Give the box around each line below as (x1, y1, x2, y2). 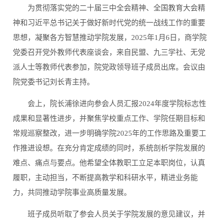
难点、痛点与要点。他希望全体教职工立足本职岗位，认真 (13, 159, 206, 167)
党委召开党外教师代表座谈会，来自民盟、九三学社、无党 (13, 48, 206, 57)
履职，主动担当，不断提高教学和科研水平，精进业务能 (13, 174, 198, 182)
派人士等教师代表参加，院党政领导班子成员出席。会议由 (13, 63, 206, 72)
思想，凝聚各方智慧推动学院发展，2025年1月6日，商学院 (13, 34, 207, 42)
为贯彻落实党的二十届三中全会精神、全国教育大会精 (28, 4, 206, 12)
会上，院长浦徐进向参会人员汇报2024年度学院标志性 (28, 100, 207, 108)
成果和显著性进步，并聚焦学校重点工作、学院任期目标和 (13, 114, 206, 123)
